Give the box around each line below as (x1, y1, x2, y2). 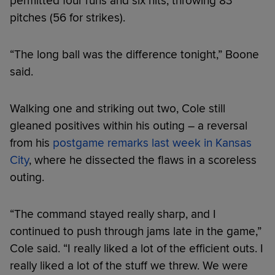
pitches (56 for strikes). (10, 10, 125, 25)
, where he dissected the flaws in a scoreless (29, 152, 257, 168)
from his (10, 135, 53, 150)
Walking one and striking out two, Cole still (10, 101, 225, 116)
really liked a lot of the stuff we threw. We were (10, 258, 248, 273)
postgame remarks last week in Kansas (53, 135, 252, 150)
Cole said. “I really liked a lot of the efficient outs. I (10, 241, 263, 256)
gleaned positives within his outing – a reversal (10, 118, 247, 133)
